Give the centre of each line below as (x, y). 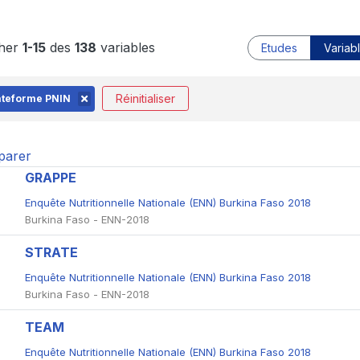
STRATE (51, 253)
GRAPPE (50, 178)
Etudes (280, 48)
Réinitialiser (145, 99)
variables (125, 48)
